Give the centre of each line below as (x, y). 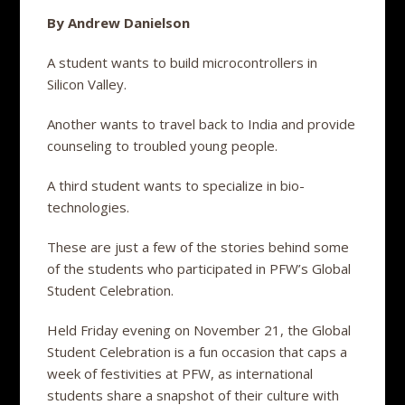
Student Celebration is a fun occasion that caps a (198, 352)
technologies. (89, 207)
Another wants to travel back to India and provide (202, 124)
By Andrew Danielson (119, 23)
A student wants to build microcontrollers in (183, 63)
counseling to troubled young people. (163, 146)
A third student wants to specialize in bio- (176, 186)
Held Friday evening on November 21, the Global (199, 330)
